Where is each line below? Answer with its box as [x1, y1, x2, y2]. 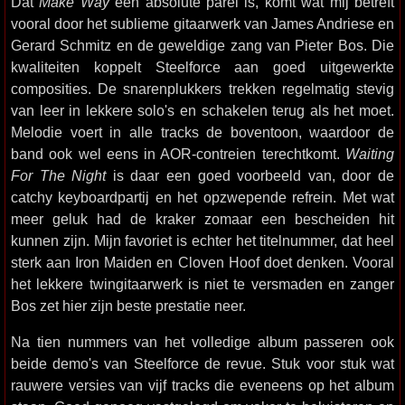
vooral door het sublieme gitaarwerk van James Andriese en [11, 15, 394, 32]
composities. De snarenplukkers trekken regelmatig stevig [11, 80, 394, 97]
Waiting [345, 146, 394, 162]
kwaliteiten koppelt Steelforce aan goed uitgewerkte [11, 59, 394, 75]
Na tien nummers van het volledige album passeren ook [11, 334, 394, 350]
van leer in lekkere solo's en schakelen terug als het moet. [11, 102, 394, 118]
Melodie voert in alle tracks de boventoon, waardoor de [11, 124, 394, 140]
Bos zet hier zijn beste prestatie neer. [11, 297, 246, 314]
